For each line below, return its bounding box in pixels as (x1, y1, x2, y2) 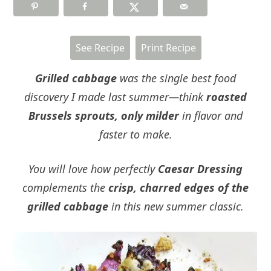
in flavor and (179, 108, 243, 123)
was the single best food (117, 70, 236, 85)
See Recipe (75, 41, 125, 54)
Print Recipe (140, 41, 196, 54)
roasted (206, 89, 247, 104)
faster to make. (99, 126, 172, 142)
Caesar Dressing (158, 161, 243, 176)
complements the (22, 180, 108, 195)
